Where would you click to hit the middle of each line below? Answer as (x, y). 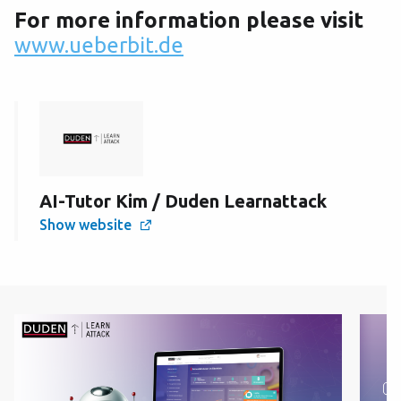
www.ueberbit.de (99, 45)
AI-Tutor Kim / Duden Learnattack (183, 201)
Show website (85, 225)
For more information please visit (192, 20)
